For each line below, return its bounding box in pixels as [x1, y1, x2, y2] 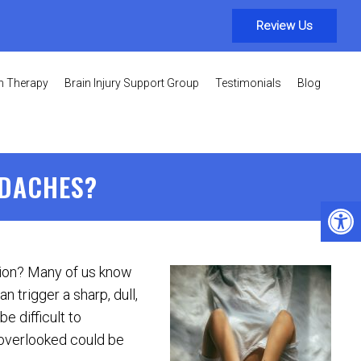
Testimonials [214, 77, 281, 89]
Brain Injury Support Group [64, 77, 199, 89]
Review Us [256, 19, 313, 33]
